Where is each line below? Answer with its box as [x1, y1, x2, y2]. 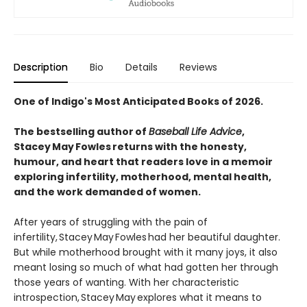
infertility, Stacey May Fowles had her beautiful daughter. [14, 230, 280, 244]
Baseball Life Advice [149, 124, 242, 138]
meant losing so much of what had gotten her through [14, 260, 278, 274]
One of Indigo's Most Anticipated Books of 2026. [14, 94, 263, 108]
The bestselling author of [14, 124, 149, 138]
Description [14, 60, 68, 74]
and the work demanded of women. [14, 184, 201, 199]
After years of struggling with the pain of [14, 214, 208, 229]
